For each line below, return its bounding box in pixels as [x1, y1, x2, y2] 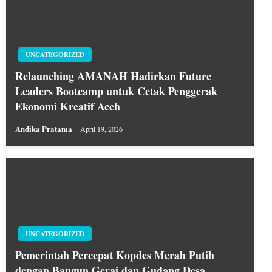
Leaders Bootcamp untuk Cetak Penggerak [15, 83, 217, 100]
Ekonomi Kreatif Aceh [15, 98, 120, 115]
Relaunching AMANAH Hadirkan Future [15, 68, 211, 84]
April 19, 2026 [80, 124, 123, 134]
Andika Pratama [15, 123, 74, 135]
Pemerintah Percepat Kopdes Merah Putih [15, 247, 214, 263]
